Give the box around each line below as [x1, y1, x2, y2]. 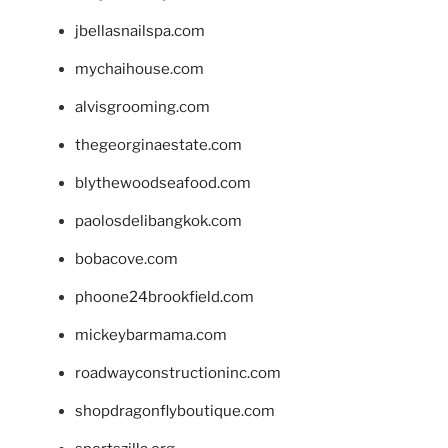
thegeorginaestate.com [75, 136, 242, 155]
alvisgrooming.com [75, 98, 210, 117]
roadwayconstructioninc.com [75, 364, 281, 383]
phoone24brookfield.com [75, 288, 254, 307]
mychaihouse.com [75, 60, 204, 79]
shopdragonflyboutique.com [75, 402, 275, 421]
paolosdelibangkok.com [75, 212, 242, 231]
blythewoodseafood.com [75, 174, 251, 193]
